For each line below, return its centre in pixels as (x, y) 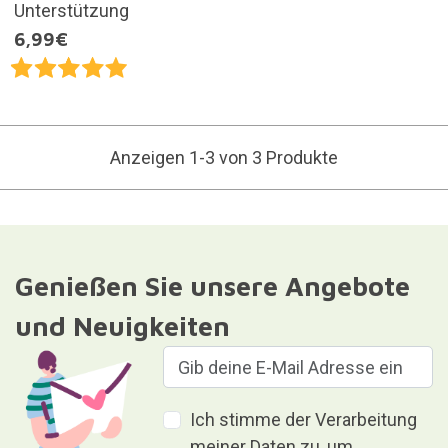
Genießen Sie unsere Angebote (212, 286)
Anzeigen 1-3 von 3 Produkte (224, 158)
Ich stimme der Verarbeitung (304, 420)
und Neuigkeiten (122, 326)
